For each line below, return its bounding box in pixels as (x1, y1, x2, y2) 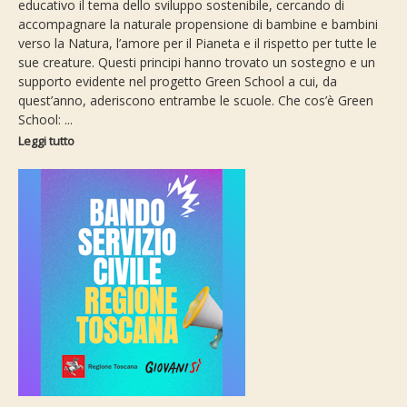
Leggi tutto (18, 133, 74, 150)
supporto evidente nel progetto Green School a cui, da (18, 73, 337, 91)
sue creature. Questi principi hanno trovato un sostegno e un (18, 54, 375, 72)
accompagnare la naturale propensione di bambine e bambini (18, 15, 378, 34)
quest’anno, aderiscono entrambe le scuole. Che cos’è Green (18, 92, 373, 110)
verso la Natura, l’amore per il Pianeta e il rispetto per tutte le (18, 35, 377, 53)
